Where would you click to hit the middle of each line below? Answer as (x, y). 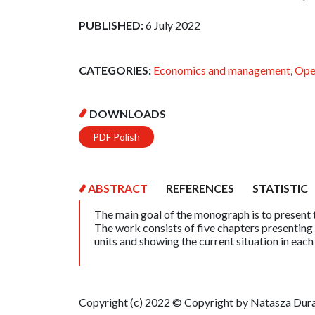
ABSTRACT (118, 188)
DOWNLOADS (128, 114)
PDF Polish (116, 137)
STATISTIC (280, 188)
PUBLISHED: (111, 25)
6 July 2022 (173, 25)
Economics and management (222, 70)
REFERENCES (200, 188)
